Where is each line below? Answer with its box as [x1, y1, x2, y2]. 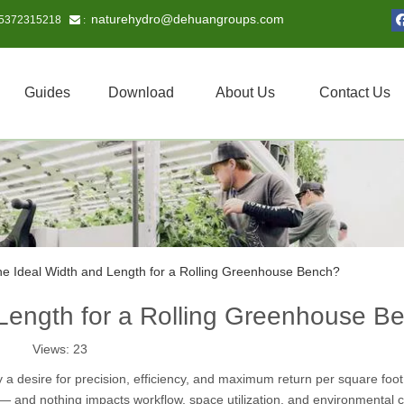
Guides [24, 85, 70, 100]
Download [107, 85, 174, 100]
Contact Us [319, 85, 390, 100]
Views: [32, 342, 73, 356]
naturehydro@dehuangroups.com [91, 12, 284, 26]
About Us [216, 85, 275, 100]
